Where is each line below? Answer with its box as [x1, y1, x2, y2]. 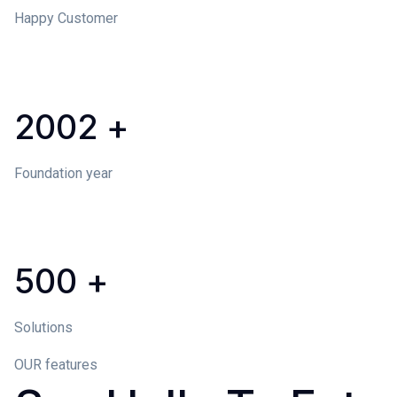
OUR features [14, 356, 97, 374]
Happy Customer [14, 10, 118, 27]
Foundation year [14, 165, 113, 183]
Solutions [14, 319, 73, 337]
